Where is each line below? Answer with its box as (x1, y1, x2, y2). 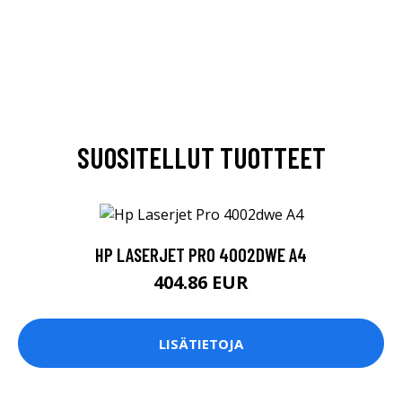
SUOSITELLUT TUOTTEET (76, 139, 326, 174)
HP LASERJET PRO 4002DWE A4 (95, 243, 307, 267)
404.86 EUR (153, 270, 249, 295)
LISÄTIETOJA (159, 334, 243, 353)
